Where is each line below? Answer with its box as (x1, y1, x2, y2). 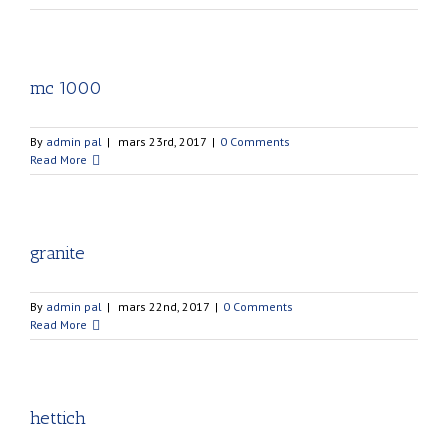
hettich (30, 407, 86, 429)
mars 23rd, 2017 (118, 134, 207, 149)
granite (30, 242, 85, 264)
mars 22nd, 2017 (118, 299, 210, 314)
